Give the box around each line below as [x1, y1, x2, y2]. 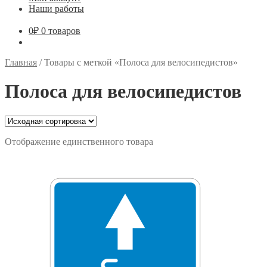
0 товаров [41, 26, 80, 36]
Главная [5, 57, 37, 67]
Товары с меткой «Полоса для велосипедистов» [44, 57, 238, 67]
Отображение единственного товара [5, 136, 153, 147]
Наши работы [29, 4, 84, 14]
